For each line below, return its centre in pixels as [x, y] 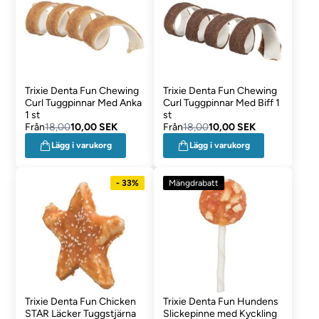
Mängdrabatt [193, 183]
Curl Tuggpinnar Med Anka [84, 103]
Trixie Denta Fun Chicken [81, 302]
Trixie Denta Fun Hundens [220, 302]
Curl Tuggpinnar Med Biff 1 [221, 103]
